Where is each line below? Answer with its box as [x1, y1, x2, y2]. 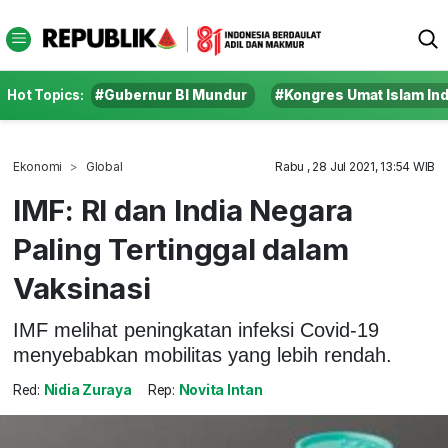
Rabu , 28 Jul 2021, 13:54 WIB [275, 159, 436, 174]
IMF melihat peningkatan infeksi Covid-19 [12, 318, 379, 341]
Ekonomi [12, 159, 63, 174]
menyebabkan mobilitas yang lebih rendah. [12, 343, 392, 366]
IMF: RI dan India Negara [12, 192, 354, 228]
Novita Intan [178, 382, 263, 399]
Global [85, 159, 123, 174]
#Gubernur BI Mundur [95, 87, 248, 103]
